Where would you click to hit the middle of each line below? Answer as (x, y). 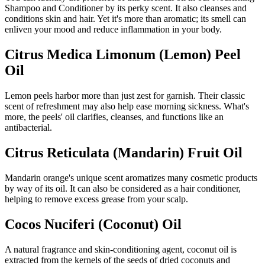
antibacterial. (28, 128)
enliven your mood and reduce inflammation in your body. (113, 30)
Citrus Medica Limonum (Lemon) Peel (123, 55)
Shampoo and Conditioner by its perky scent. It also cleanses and (126, 8)
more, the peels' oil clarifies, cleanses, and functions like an (114, 117)
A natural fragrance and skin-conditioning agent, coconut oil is (121, 249)
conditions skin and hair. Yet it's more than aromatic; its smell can (125, 19)
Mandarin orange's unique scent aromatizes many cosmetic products (131, 177)
